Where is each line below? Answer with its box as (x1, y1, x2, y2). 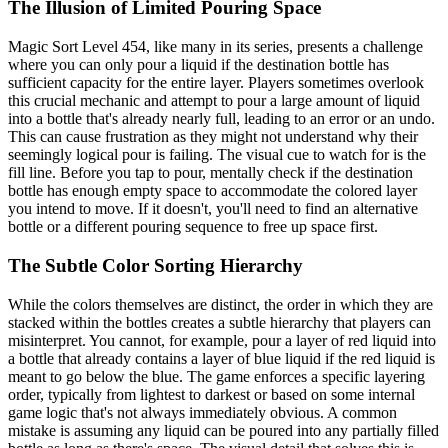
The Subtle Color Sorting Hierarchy (8, 254, 303, 276)
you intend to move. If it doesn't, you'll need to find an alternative (8, 200, 418, 218)
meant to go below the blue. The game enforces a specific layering (8, 367, 425, 385)
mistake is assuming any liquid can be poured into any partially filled (8, 421, 439, 439)
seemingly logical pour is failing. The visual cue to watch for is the (8, 146, 426, 164)
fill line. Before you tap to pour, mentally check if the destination (8, 164, 413, 182)
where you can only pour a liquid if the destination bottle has (8, 56, 389, 74)
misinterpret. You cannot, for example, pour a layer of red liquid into (8, 331, 436, 349)
